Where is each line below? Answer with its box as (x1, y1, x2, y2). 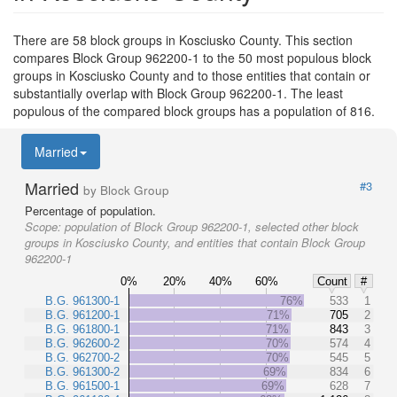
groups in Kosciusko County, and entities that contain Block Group (25, 234, 365, 251)
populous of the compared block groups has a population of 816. (13, 102, 375, 120)
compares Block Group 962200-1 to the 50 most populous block (13, 49, 371, 66)
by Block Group (83, 182, 169, 198)
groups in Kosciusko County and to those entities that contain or (13, 66, 370, 84)
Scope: (25, 218, 65, 235)
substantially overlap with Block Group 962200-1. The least (13, 84, 343, 102)
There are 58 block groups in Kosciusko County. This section (13, 31, 353, 49)
